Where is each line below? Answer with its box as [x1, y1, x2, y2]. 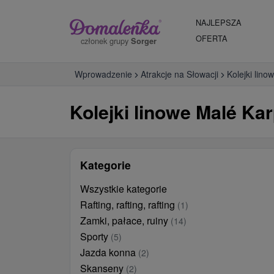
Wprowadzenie [75, 68, 132, 80]
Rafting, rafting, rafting [80, 198, 177, 212]
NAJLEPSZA [196, 17, 242, 28]
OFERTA [196, 32, 228, 44]
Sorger [131, 35, 157, 46]
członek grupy [81, 34, 131, 46]
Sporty [80, 229, 111, 243]
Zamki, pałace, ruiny [80, 213, 171, 228]
